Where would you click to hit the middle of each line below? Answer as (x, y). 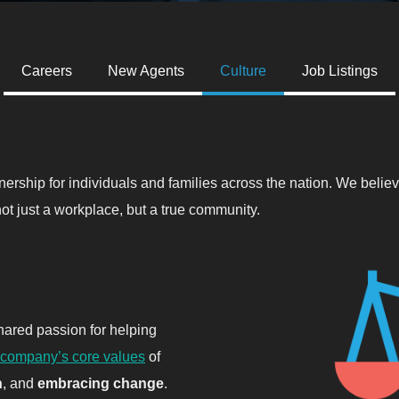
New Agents (146, 71)
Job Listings (340, 71)
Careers (47, 71)
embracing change (101, 383)
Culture (243, 71)
